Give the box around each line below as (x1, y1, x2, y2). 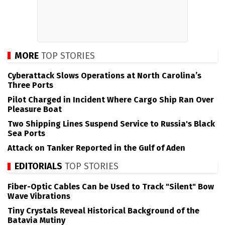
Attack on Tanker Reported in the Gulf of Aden (8, 143, 185, 153)
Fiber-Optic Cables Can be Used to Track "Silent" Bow (8, 181, 214, 191)
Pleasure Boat (8, 104, 62, 115)
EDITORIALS (15, 161, 62, 172)
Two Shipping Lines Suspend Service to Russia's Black (8, 119, 215, 129)
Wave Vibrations (8, 191, 70, 201)
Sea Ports (8, 129, 45, 139)
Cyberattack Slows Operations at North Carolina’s (8, 71, 201, 81)
